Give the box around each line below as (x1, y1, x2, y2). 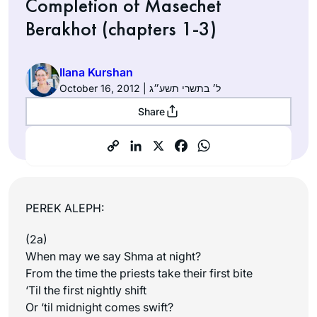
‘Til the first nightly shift (25, 282, 146, 297)
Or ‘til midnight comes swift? (25, 299, 173, 314)
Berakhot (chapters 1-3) (25, 16, 217, 41)
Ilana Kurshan (59, 65, 133, 80)
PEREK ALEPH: (25, 200, 104, 215)
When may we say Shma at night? (25, 248, 201, 263)
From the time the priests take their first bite (25, 265, 253, 280)
